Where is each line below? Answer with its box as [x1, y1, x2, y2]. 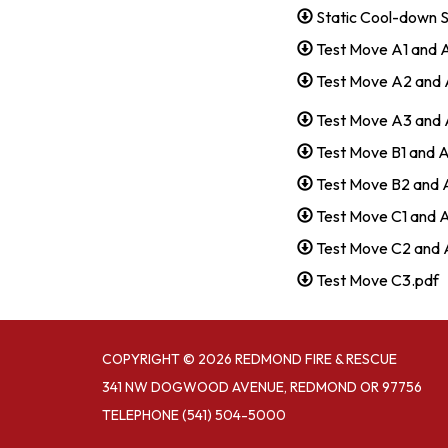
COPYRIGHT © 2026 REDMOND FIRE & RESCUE [102, 349, 397, 368]
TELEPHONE [102, 405, 179, 424]
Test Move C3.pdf [316, 269, 440, 290]
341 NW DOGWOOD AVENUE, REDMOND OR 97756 [102, 377, 422, 396]
